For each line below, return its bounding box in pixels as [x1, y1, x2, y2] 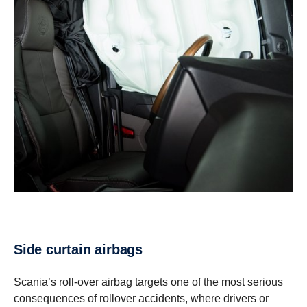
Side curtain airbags [22, 242, 143, 257]
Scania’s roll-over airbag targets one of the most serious [14, 276, 283, 288]
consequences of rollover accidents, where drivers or [14, 293, 269, 304]
